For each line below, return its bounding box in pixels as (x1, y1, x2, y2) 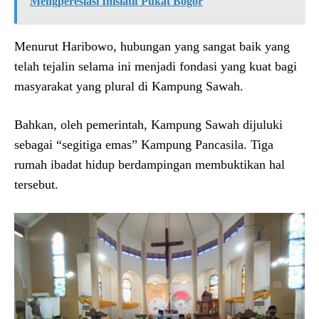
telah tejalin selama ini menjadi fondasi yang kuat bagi (14, 59, 297, 74)
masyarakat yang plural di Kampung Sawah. (14, 79, 244, 94)
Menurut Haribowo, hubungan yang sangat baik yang (14, 39, 290, 54)
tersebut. (14, 177, 58, 192)
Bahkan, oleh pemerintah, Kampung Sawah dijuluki (14, 117, 283, 132)
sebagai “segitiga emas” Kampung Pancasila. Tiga (14, 137, 273, 152)
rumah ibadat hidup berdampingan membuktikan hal (14, 157, 285, 172)
